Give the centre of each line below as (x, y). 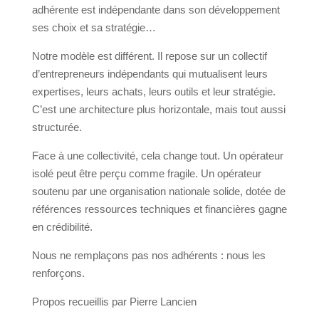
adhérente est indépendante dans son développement (156, 10)
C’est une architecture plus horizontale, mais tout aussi (158, 110)
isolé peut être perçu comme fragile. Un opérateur (146, 174)
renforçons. (58, 273)
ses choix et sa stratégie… (94, 28)
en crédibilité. (62, 227)
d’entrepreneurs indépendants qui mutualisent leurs (150, 74)
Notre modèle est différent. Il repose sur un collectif (149, 56)
